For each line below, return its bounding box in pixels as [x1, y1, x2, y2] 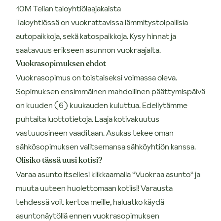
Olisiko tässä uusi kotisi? [16, 154, 102, 166]
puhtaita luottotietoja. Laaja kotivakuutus [16, 113, 159, 124]
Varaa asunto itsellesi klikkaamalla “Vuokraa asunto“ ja [16, 168, 200, 180]
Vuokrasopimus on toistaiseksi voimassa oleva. [16, 72, 177, 83]
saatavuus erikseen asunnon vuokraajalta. [16, 44, 161, 55]
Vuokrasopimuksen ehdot [16, 58, 106, 69]
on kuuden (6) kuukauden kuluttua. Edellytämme [16, 99, 187, 110]
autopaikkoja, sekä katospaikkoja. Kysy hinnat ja [16, 30, 176, 41]
